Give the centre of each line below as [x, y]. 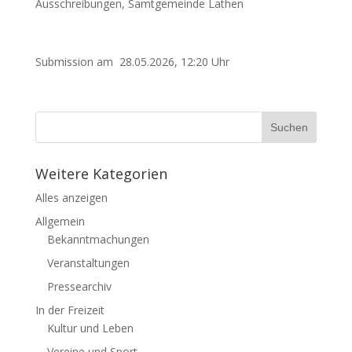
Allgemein [60, 221]
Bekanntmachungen [98, 239]
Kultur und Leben [90, 328]
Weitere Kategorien [101, 174]
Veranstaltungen [88, 263]
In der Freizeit [70, 310]
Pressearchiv [79, 286]
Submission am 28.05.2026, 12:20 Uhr [132, 62]
